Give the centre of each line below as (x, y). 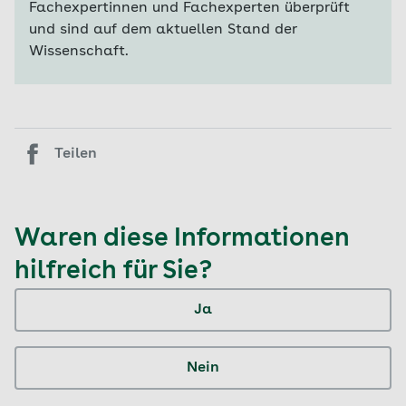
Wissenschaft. (79, 52)
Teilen (76, 154)
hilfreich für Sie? (113, 272)
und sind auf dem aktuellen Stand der (163, 30)
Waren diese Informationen (182, 239)
